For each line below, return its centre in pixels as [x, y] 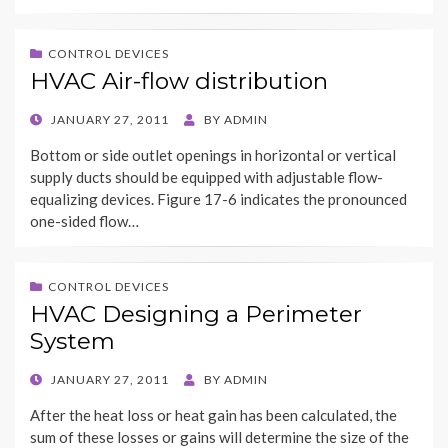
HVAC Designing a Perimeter [196, 314]
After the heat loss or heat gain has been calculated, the [213, 415]
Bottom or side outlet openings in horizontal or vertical [213, 155]
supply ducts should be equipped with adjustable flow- [206, 177]
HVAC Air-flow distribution [179, 81]
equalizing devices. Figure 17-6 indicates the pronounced [218, 199]
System [72, 341]
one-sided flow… [84, 221]
